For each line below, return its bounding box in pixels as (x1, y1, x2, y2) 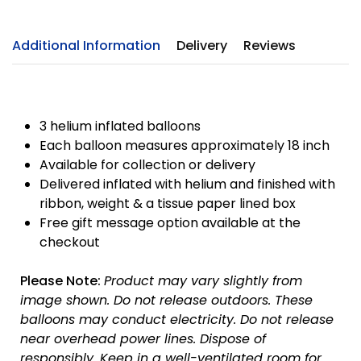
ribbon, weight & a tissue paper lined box (39, 194, 296, 213)
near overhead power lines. (20, 330, 200, 348)
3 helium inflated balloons (39, 117, 201, 135)
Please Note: (20, 272, 104, 290)
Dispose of (200, 330, 266, 348)
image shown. (20, 291, 114, 309)
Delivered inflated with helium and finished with (39, 175, 335, 193)
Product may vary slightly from (104, 272, 302, 290)
